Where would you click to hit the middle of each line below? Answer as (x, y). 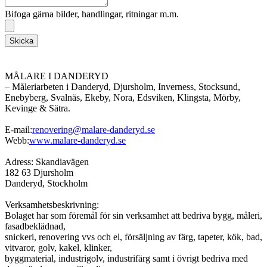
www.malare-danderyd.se (77, 140)
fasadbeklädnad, (35, 226)
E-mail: (18, 129)
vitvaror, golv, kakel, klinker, (58, 247)
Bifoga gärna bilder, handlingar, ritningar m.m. (92, 14)
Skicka (21, 41)
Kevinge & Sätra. (38, 108)
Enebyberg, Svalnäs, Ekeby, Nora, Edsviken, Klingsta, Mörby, (123, 97)
